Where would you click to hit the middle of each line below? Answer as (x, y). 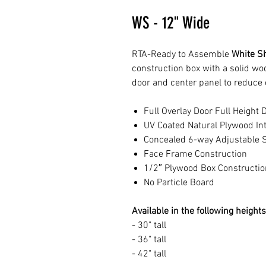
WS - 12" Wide (171, 23)
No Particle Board (179, 183)
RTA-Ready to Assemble (182, 55)
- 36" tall (150, 240)
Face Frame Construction (197, 154)
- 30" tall (150, 226)
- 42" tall (150, 254)
